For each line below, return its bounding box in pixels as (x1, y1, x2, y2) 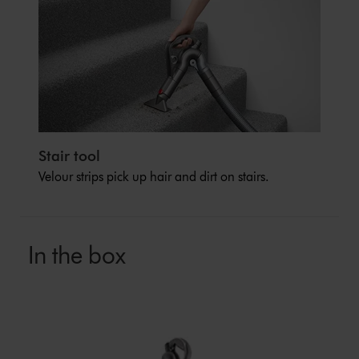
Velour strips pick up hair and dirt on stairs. (38, 169, 270, 185)
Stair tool (38, 147, 101, 166)
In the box (27, 240, 126, 270)
